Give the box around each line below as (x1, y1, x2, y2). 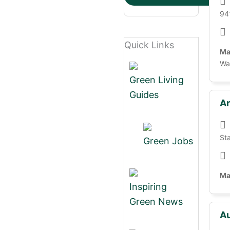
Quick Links (124, 40, 174, 50)
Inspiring (129, 181, 167, 192)
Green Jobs (143, 135, 193, 146)
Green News (129, 196, 183, 207)
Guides (129, 89, 159, 100)
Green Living (129, 74, 184, 85)
